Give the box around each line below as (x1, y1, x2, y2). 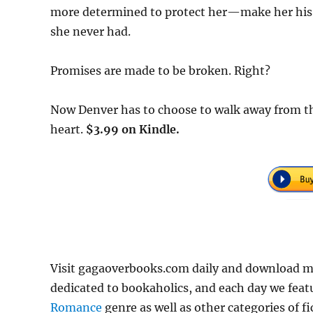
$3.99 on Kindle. (86, 122, 180, 137)
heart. (50, 122, 86, 137)
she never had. (50, 24, 131, 39)
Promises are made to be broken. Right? (50, 64, 270, 78)
